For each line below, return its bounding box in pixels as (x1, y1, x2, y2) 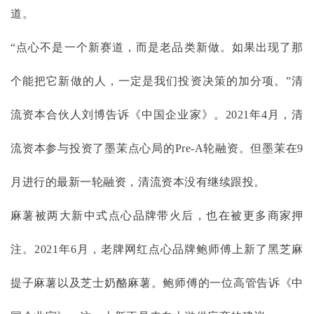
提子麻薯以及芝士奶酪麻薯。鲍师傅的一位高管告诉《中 (11, 277, 303, 289)
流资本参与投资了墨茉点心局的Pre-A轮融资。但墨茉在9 (11, 142, 303, 155)
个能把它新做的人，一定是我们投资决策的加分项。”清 (11, 75, 303, 88)
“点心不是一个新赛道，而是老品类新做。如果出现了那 (11, 41, 303, 54)
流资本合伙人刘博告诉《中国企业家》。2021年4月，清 (11, 109, 303, 121)
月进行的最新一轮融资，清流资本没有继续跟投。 (11, 176, 266, 189)
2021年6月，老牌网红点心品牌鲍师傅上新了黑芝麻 (34, 243, 303, 256)
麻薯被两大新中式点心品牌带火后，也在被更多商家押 (11, 210, 303, 222)
